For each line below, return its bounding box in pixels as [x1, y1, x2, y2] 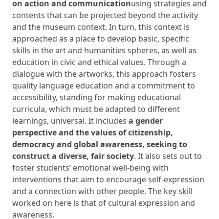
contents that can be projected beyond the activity [12, 10, 198, 21]
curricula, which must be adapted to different [12, 104, 180, 114]
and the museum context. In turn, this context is [12, 22, 190, 32]
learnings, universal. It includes [12, 115, 129, 126]
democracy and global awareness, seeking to [12, 139, 187, 150]
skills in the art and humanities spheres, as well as [12, 45, 197, 56]
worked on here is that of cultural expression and [12, 197, 195, 208]
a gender [129, 115, 163, 126]
